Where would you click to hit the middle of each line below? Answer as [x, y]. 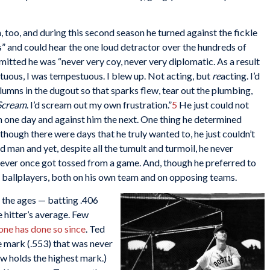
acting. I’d [240, 76]
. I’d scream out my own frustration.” [99, 105]
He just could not [213, 105]
